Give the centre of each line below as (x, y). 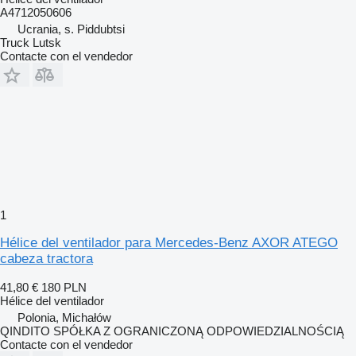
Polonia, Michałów (64, 317)
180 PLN (64, 287)
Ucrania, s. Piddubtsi (71, 29)
